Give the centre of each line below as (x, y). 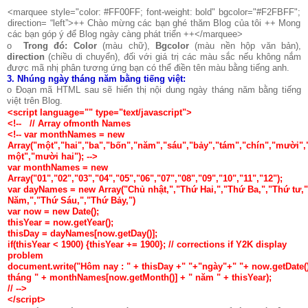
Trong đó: (45, 45)
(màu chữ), (129, 45)
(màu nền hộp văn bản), (248, 45)
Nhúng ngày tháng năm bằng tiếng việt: (101, 78)
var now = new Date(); (68, 211)
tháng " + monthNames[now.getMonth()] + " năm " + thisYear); (155, 277)
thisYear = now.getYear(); (76, 222)
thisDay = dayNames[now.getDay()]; (99, 233)
